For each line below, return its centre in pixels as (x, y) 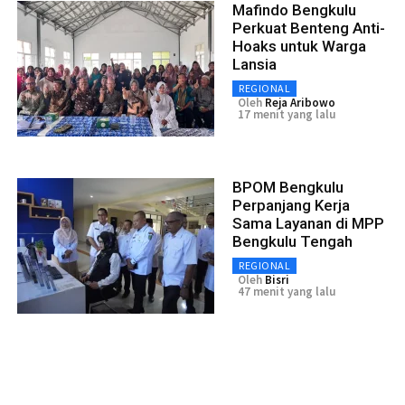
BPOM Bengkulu (288, 188)
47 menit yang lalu (287, 292)
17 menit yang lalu (287, 115)
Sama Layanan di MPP (308, 224)
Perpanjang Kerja (291, 206)
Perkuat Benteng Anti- (309, 28)
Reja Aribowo (300, 103)
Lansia (254, 65)
